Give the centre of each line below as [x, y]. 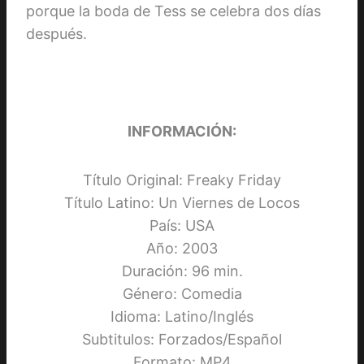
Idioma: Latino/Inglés [182, 316]
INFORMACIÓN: [182, 131]
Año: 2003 [182, 248]
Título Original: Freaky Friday [182, 180]
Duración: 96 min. [182, 271]
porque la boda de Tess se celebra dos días [173, 11]
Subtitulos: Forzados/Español [182, 339]
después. [56, 33]
